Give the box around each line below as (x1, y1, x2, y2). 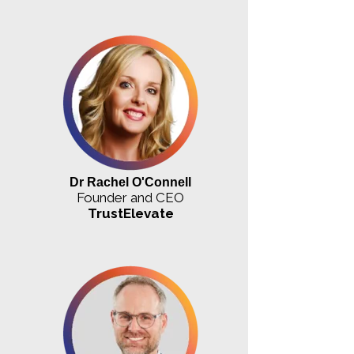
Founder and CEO (77, 189, 185, 205)
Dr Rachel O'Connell (70, 175, 192, 189)
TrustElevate (87, 205, 174, 221)
